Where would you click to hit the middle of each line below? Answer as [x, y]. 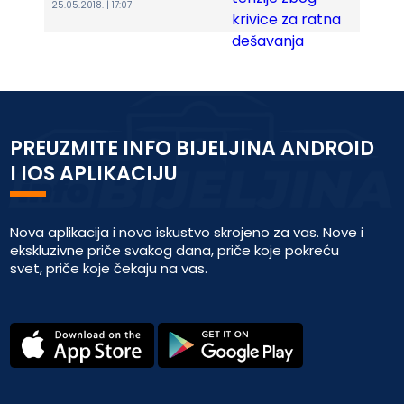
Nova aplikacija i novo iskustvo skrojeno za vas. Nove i [187, 232]
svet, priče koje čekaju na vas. [109, 268]
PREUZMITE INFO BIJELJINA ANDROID [193, 148]
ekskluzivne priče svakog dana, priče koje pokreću [175, 250]
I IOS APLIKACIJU [94, 174]
